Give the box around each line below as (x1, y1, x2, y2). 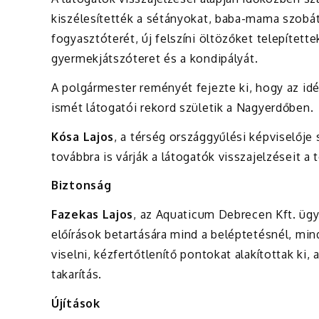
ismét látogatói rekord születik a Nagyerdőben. (51, 100, 314, 115)
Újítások (51, 296, 100, 311)
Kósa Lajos (51, 129, 114, 144)
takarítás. (51, 267, 102, 282)
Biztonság (51, 178, 112, 193)
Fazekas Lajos (51, 207, 134, 222)
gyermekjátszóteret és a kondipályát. (51, 51, 258, 66)
